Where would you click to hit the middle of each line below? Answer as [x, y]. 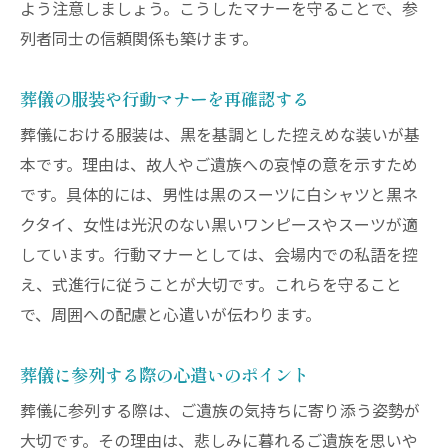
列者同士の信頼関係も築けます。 [139, 40]
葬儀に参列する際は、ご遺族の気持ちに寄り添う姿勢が [220, 412]
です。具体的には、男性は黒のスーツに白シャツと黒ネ [219, 196]
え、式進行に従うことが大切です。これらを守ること [211, 286]
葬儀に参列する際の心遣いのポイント [164, 374]
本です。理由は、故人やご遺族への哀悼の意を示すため [219, 166]
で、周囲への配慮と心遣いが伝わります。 [170, 316]
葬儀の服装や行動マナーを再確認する [164, 98]
